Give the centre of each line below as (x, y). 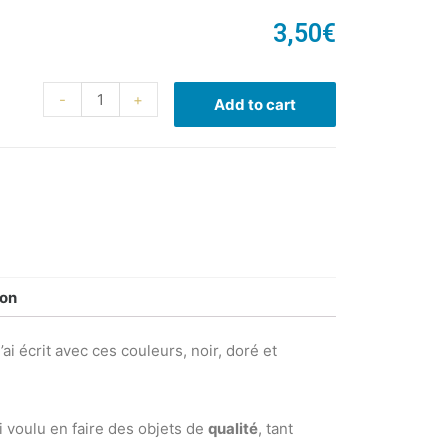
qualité (233, 429)
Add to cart (254, 105)
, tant (275, 429)
